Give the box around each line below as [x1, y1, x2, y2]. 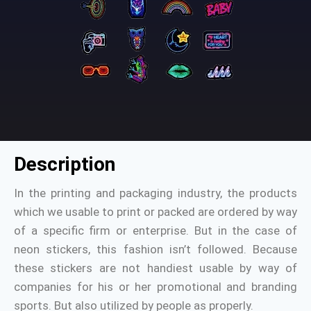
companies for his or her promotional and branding [14, 280, 297, 294]
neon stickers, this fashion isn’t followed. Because [14, 242, 297, 256]
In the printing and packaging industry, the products [14, 186, 297, 200]
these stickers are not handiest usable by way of [14, 261, 297, 275]
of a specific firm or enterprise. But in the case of [14, 224, 297, 237]
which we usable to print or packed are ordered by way [14, 205, 297, 219]
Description [14, 153, 115, 176]
